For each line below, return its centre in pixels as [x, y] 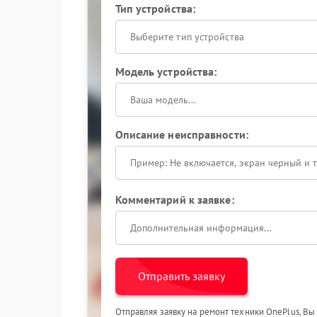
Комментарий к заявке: [174, 200]
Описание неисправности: [181, 134]
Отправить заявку [181, 276]
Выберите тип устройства [187, 37]
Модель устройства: [166, 71]
